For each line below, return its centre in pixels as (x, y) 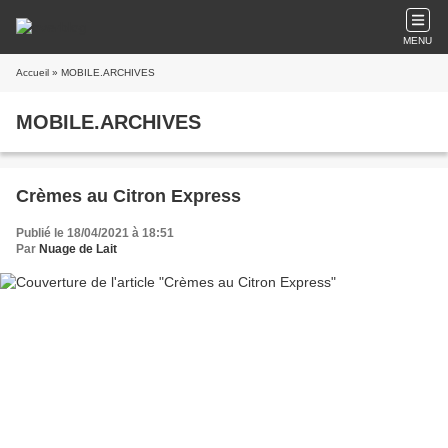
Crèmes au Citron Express (128, 196)
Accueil (32, 72)
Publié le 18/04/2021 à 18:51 (95, 233)
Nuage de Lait (78, 249)
